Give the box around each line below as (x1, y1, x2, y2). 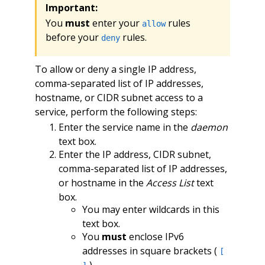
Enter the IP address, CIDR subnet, (58, 147, 211, 161)
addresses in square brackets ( (82, 244, 219, 257)
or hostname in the (58, 176, 146, 189)
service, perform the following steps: (34, 105, 197, 118)
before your (45, 30, 101, 44)
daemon (190, 121, 228, 134)
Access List (146, 176, 194, 189)
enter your (89, 16, 142, 30)
